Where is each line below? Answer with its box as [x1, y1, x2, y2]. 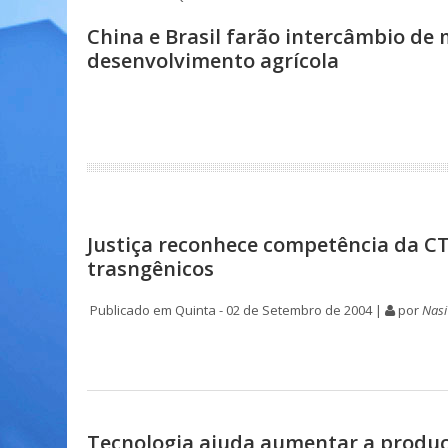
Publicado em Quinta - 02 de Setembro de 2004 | [87, 301, 385, 319]
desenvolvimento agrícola [87, 47, 339, 74]
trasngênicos [87, 255, 214, 282]
